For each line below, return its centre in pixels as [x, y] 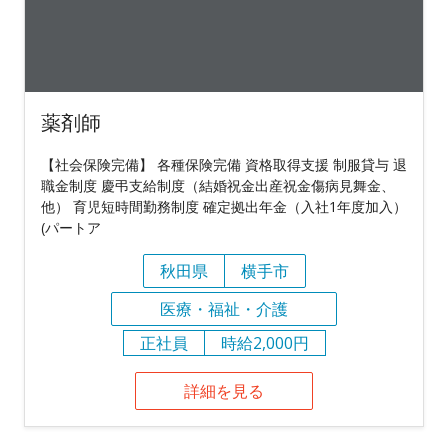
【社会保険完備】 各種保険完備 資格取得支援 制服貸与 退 [224, 165]
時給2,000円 [264, 343]
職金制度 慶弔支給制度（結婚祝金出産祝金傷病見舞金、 [218, 186]
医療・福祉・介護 [224, 309]
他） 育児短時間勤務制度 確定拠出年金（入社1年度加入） [224, 207]
